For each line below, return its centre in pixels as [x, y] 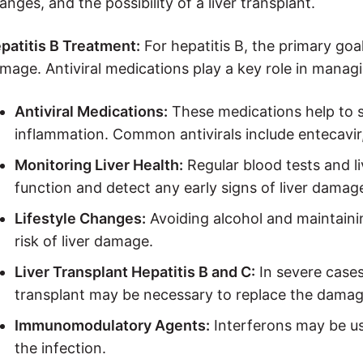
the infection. [60, 348]
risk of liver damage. [84, 241]
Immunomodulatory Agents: [112, 325]
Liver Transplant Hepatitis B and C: [135, 271]
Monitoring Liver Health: [99, 164]
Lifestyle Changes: [80, 218]
